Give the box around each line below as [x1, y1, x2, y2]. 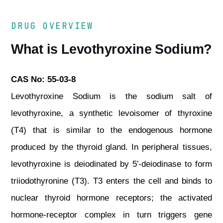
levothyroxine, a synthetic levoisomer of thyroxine [11, 109, 212, 118]
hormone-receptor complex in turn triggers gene [11, 210, 212, 220]
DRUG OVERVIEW [11, 20, 94, 31]
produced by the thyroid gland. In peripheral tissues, [11, 142, 212, 152]
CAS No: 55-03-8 [11, 75, 76, 84]
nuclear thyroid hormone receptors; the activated [11, 193, 212, 203]
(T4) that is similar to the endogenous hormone [11, 125, 212, 135]
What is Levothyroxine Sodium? [11, 41, 212, 57]
